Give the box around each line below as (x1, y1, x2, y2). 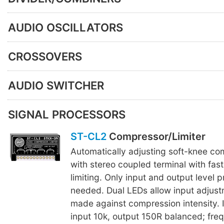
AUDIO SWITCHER (8, 78, 104, 92)
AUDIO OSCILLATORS (8, 20, 123, 34)
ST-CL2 (70, 130, 106, 143)
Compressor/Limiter (106, 130, 205, 143)
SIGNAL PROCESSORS (8, 107, 125, 121)
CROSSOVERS (8, 49, 82, 63)
